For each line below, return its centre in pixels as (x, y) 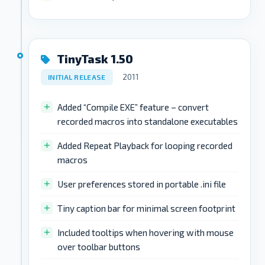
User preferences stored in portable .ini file (142, 184)
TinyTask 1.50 (94, 59)
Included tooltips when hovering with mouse (146, 232)
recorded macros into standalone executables (148, 121)
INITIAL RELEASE (77, 77)
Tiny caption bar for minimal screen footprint (146, 208)
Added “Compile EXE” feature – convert (133, 107)
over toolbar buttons (99, 246)
